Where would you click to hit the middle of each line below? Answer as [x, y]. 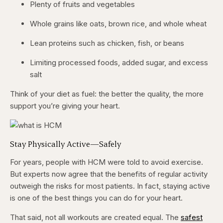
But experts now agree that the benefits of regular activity [109, 174]
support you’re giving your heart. [65, 106]
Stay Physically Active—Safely [65, 144]
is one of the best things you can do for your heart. [96, 198]
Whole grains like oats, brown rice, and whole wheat [118, 24]
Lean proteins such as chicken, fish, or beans [107, 43]
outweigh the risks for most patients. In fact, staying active [110, 186]
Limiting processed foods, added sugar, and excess [119, 63]
